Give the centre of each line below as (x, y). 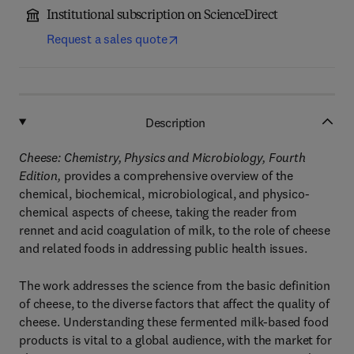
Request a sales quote (107, 39)
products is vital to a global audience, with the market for (175, 340)
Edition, (40, 175)
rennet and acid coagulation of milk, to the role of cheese (175, 230)
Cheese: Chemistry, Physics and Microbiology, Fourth (162, 157)
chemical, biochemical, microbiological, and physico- (164, 194)
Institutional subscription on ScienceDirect (162, 16)
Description (175, 122)
